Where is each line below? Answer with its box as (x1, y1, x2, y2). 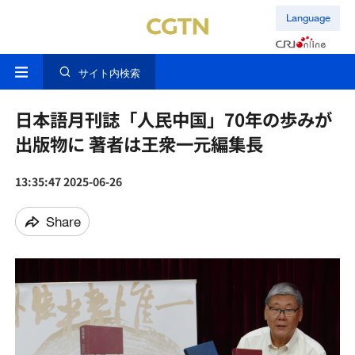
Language (285, 11, 330, 25)
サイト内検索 (78, 67, 140, 80)
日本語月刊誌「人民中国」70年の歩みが (14, 106, 332, 132)
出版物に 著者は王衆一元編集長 (14, 131, 263, 157)
